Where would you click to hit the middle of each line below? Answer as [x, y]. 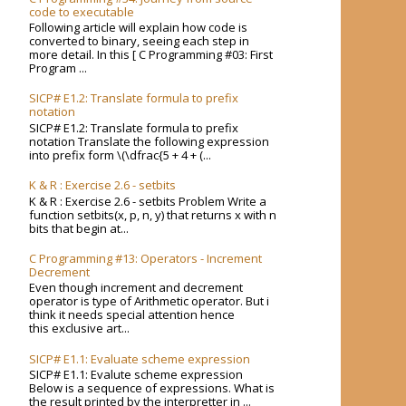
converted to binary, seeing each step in [140, 41]
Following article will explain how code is [139, 28]
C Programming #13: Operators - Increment [146, 258]
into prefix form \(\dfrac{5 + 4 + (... [121, 155]
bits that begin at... [79, 228]
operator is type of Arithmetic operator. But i [150, 301]
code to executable [82, 11]
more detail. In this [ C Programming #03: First [151, 55]
